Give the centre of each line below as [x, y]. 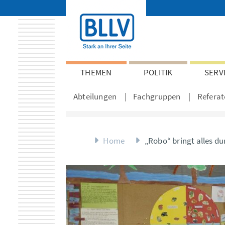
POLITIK [158, 72]
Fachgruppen [157, 96]
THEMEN [96, 72]
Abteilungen [95, 96]
